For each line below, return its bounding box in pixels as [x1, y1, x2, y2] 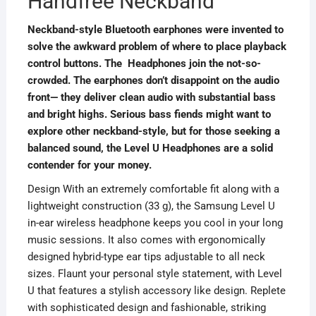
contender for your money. [27, 159, 152, 172]
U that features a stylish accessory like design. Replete [27, 284, 286, 298]
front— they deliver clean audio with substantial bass [27, 91, 276, 104]
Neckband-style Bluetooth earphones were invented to [27, 23, 284, 37]
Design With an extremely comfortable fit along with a [27, 183, 279, 196]
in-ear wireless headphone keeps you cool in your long [27, 217, 283, 230]
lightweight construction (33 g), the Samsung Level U [27, 200, 275, 213]
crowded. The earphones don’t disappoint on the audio [27, 74, 279, 87]
